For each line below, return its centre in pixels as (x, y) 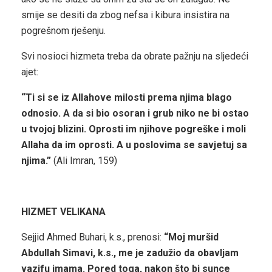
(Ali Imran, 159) (84, 161)
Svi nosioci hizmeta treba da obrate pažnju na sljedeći (135, 56)
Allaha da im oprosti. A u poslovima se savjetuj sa (134, 145)
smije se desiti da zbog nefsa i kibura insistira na (125, 15)
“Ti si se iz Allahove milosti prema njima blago (127, 98)
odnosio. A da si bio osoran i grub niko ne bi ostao (135, 114)
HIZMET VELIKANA (63, 212)
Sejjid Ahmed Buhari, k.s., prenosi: (91, 237)
